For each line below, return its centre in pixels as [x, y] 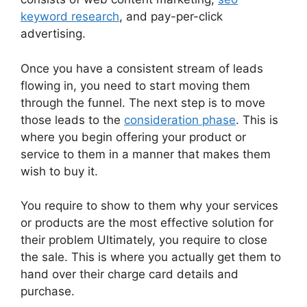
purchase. [48, 292]
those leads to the [72, 120]
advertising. [53, 34]
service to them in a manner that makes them [146, 154]
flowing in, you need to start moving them [135, 85]
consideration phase [180, 120]
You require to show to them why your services [149, 206]
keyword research [70, 17]
